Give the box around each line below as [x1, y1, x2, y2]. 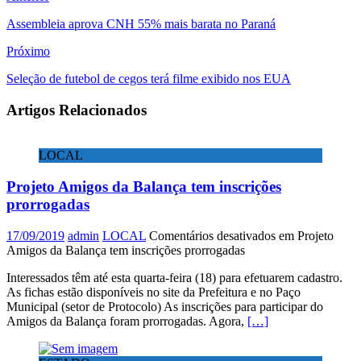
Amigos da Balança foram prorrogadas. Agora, [6, 313, 247, 328]
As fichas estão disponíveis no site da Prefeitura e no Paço [6, 284, 301, 299]
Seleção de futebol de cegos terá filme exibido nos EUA [6, 71, 291, 85]
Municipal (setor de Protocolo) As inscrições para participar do [6, 299, 323, 313]
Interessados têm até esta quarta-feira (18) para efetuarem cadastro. [6, 270, 342, 284]
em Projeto [276, 228, 334, 243]
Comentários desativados [149, 228, 276, 243]
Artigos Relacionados [6, 101, 147, 118]
